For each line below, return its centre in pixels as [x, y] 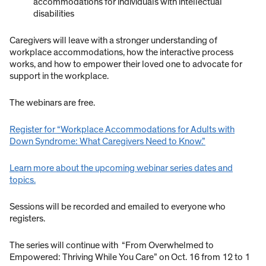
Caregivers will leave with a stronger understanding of [113, 40]
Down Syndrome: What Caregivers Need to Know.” [107, 141]
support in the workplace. [59, 76]
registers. [27, 218]
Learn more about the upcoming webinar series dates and [121, 168]
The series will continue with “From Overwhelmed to [112, 245]
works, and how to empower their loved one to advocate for [126, 64]
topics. [23, 180]
